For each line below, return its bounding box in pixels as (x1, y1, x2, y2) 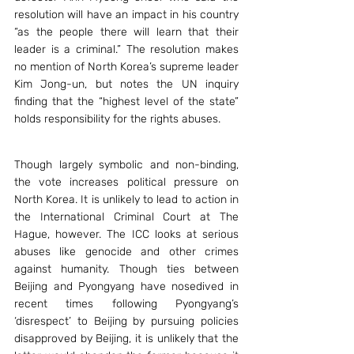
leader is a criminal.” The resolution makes (14, 43, 239, 56)
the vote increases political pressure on (14, 175, 239, 189)
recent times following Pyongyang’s (14, 297, 239, 311)
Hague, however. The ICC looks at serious (14, 228, 239, 241)
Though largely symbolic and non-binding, (14, 158, 239, 171)
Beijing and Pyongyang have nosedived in (14, 280, 239, 293)
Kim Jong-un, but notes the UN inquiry (14, 77, 239, 91)
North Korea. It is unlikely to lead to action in (14, 193, 239, 206)
